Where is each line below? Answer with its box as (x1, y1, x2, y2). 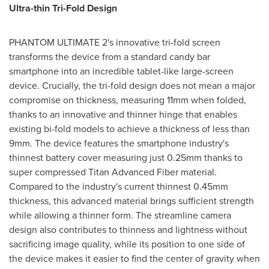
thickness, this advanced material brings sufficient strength (9, 193, 254, 207)
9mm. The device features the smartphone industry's (9, 136, 229, 150)
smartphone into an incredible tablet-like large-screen (9, 64, 234, 77)
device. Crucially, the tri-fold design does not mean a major (9, 78, 255, 92)
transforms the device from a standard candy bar (9, 49, 210, 63)
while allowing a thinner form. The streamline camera (9, 208, 231, 222)
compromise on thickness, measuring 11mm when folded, (9, 92, 246, 106)
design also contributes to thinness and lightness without (9, 222, 247, 236)
